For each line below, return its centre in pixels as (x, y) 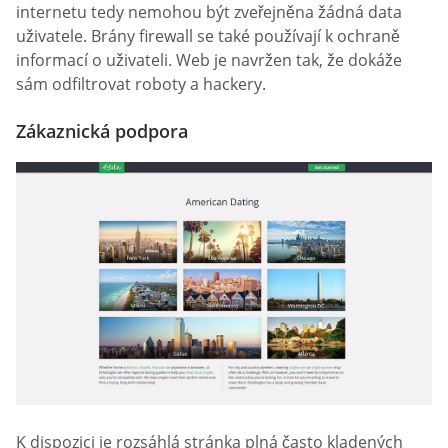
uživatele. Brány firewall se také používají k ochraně (208, 36)
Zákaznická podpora (102, 131)
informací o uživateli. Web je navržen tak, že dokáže (209, 60)
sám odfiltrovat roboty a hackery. (141, 84)
